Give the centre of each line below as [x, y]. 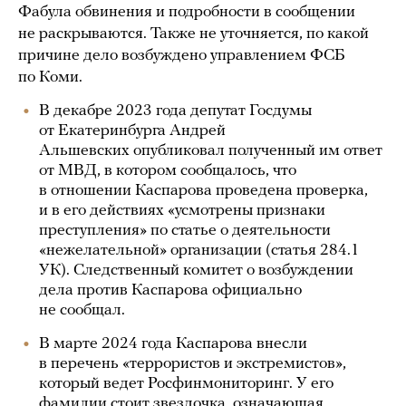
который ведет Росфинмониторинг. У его [186, 384]
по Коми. [50, 77]
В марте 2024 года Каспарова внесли [173, 344]
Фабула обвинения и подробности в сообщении [187, 12]
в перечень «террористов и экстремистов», [193, 364]
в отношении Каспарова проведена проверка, [203, 191]
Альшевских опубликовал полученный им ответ [211, 151]
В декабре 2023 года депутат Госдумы [175, 111]
